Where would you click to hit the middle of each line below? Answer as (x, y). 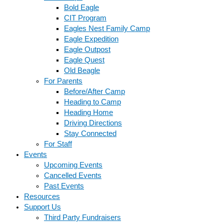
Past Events (64, 186)
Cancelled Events (73, 176)
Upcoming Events (73, 165)
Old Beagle (82, 71)
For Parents (63, 81)
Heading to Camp (92, 102)
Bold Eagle (81, 8)
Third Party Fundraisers (82, 218)
